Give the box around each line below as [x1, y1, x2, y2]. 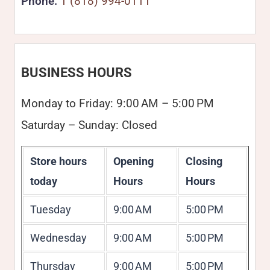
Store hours [30, 155, 87, 168]
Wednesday [30, 231, 87, 244]
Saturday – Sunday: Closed [21, 118, 157, 132]
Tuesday [30, 203, 71, 216]
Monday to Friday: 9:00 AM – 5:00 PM [21, 96, 214, 110]
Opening [113, 155, 154, 168]
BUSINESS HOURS [21, 65, 132, 80]
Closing [185, 155, 222, 168]
